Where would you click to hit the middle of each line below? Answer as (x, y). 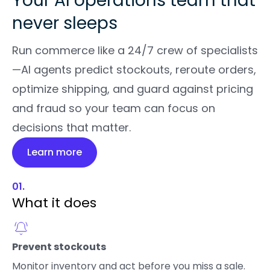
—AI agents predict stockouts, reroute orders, (134, 70)
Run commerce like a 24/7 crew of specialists (135, 51)
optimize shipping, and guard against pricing (133, 89)
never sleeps (65, 24)
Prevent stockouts (59, 247)
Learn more (55, 152)
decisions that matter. (71, 128)
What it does (54, 203)
